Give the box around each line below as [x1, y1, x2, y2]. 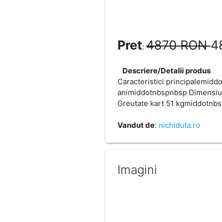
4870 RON [146, 37, 211, 53]
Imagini [117, 162, 157, 177]
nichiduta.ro [158, 120, 200, 130]
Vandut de [117, 120, 155, 130]
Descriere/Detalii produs [122, 65, 211, 75]
